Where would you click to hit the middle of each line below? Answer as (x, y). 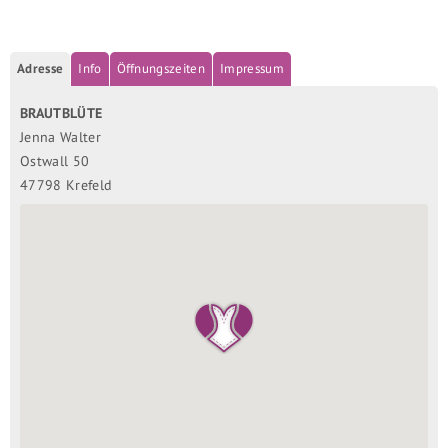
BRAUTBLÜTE (61, 112)
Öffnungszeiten (161, 68)
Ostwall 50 (55, 160)
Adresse (40, 68)
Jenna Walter (60, 136)
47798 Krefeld (66, 184)
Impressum (252, 68)
